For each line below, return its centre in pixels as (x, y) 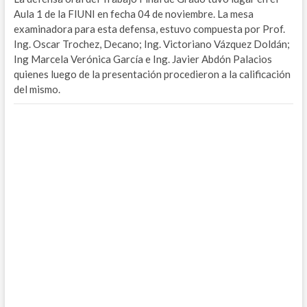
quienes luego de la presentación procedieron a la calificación (152, 74)
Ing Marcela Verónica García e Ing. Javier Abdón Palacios (143, 59)
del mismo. (37, 89)
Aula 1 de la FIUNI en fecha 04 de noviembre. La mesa (133, 13)
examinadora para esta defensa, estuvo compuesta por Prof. (149, 28)
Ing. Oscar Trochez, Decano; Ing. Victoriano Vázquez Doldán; (151, 44)
